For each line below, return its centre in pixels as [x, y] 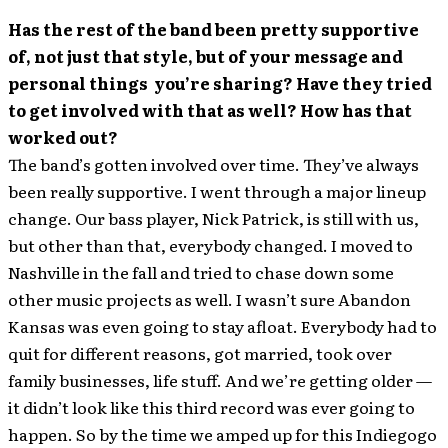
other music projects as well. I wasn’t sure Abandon [209, 299]
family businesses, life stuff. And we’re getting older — [220, 380]
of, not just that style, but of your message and [205, 56]
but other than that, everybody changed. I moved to [210, 245]
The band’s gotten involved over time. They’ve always [213, 164]
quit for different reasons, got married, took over [200, 353]
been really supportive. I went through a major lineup [217, 191]
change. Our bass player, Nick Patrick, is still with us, [213, 218]
